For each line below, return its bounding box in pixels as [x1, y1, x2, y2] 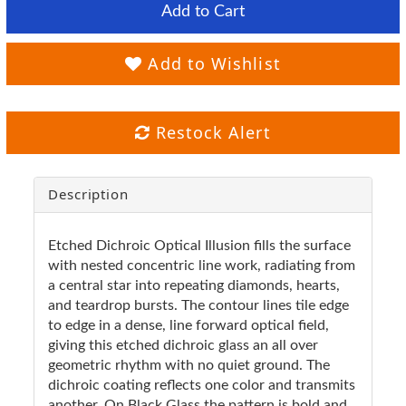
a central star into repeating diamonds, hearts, [48, 277, 340, 293]
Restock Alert [150, 121, 271, 143]
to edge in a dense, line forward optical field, [48, 317, 329, 333]
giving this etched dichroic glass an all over [48, 337, 318, 353]
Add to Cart [161, 3, 245, 20]
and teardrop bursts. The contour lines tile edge [48, 297, 349, 313]
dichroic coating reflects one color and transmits [48, 377, 355, 392]
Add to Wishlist [142, 52, 281, 74]
